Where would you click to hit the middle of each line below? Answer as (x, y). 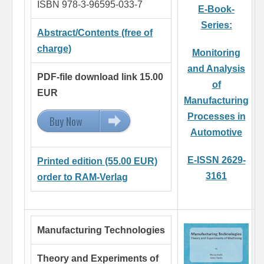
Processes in (216, 117)
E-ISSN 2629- (216, 160)
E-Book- (216, 9)
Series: (216, 25)
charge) (54, 49)
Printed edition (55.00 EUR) (97, 161)
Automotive (216, 133)
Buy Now (66, 122)
